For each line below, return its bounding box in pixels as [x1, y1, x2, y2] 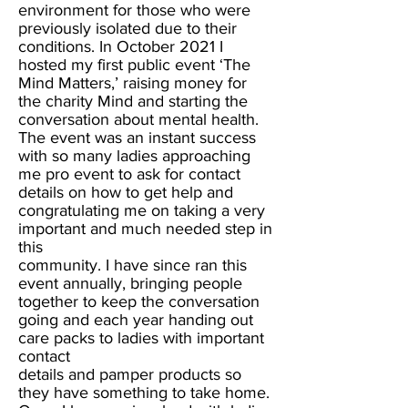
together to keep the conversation [18, 292, 260, 311]
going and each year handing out [18, 311, 253, 329]
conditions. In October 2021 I [18, 37, 223, 56]
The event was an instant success [18, 128, 256, 147]
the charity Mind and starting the [18, 92, 248, 110]
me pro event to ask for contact [18, 165, 240, 183]
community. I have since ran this [18, 256, 247, 274]
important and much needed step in [18, 219, 272, 238]
